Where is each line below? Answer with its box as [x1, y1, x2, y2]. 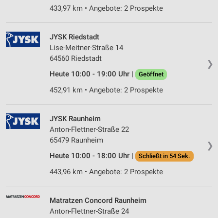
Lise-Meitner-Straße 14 [50, 43, 123, 53]
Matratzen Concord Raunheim [50, 196, 146, 205]
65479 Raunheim [50, 136, 103, 145]
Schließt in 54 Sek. [139, 152, 190, 160]
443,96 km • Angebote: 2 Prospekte [50, 167, 163, 177]
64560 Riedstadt [50, 54, 102, 63]
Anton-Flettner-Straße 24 [50, 207, 129, 216]
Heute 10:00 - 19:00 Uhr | [50, 70, 135, 79]
